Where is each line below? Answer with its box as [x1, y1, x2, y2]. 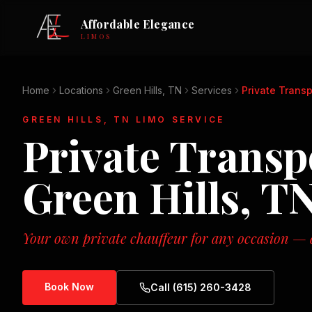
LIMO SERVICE [131, 114, 225, 125]
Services [192, 84, 232, 96]
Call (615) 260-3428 [150, 281, 251, 293]
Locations [59, 84, 103, 96]
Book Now [45, 281, 94, 292]
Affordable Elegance [81, 16, 195, 31]
